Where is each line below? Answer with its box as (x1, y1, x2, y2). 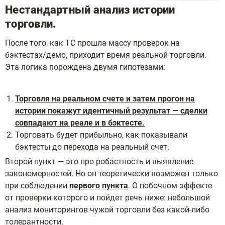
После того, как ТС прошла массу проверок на (5, 38, 180, 48)
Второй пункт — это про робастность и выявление (5, 157, 193, 166)
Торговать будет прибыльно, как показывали (15, 130, 187, 140)
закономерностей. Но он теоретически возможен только (5, 169, 218, 178)
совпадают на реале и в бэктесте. (15, 118, 145, 128)
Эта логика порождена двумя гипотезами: (5, 62, 165, 72)
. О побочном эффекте (128, 181, 212, 190)
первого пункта (69, 181, 128, 190)
